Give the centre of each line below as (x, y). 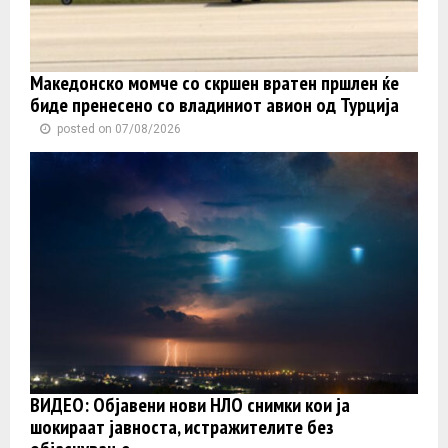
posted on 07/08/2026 (119, 128)
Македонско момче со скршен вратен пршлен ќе (214, 82)
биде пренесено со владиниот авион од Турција (214, 104)
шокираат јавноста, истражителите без (182, 427)
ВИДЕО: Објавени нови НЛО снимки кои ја (190, 405)
